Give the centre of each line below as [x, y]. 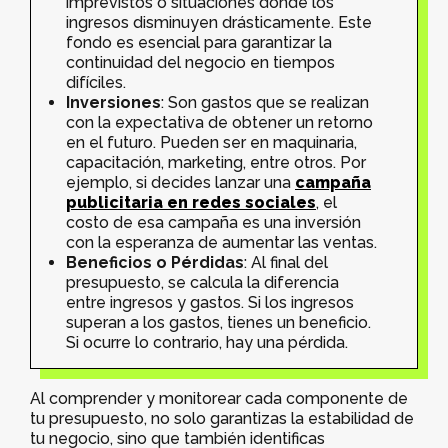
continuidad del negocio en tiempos [200, 62]
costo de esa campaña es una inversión [213, 222]
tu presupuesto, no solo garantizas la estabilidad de [222, 418]
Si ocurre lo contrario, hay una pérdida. [207, 342]
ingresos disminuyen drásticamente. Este [219, 22]
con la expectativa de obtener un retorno [219, 122]
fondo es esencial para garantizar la [199, 42]
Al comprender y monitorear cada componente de [219, 398]
